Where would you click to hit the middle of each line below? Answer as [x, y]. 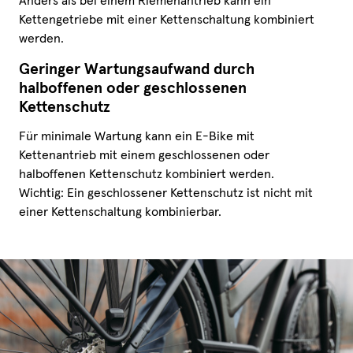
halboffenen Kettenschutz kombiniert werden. [147, 175]
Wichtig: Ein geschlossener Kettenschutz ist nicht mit [166, 193]
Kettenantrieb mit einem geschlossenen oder [144, 156]
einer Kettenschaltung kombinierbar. [120, 212]
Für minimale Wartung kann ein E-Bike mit [137, 137]
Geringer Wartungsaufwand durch [137, 70]
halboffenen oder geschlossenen [133, 89]
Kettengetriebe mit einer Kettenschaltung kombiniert [167, 20]
